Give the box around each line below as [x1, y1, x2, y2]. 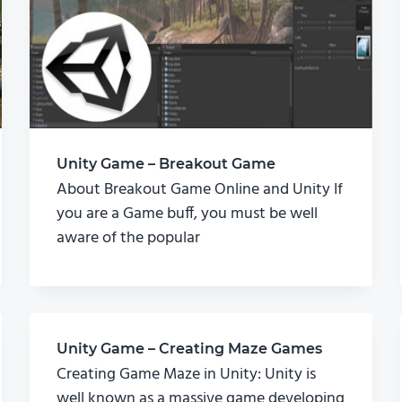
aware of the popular [56, 225, 200, 252]
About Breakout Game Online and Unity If [56, 177, 343, 204]
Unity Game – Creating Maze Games [56, 340, 322, 358]
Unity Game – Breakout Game [56, 155, 275, 172]
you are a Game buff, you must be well [56, 201, 318, 228]
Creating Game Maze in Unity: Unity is [56, 362, 316, 389]
